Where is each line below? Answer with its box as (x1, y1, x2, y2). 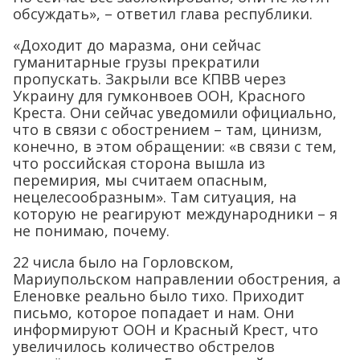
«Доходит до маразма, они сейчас (13, 35, 261, 55)
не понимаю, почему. (13, 221, 170, 241)
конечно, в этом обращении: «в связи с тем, (13, 137, 337, 157)
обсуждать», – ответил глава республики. (13, 4, 313, 24)
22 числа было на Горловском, (13, 252, 234, 272)
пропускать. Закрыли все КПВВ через (13, 69, 286, 89)
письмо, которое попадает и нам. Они (13, 303, 294, 323)
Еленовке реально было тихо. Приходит (13, 286, 305, 306)
